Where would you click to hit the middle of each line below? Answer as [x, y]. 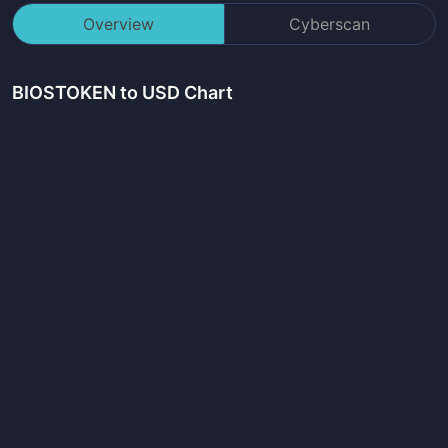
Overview [118, 24]
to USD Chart [174, 92]
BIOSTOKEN [64, 92]
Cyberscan [330, 24]
